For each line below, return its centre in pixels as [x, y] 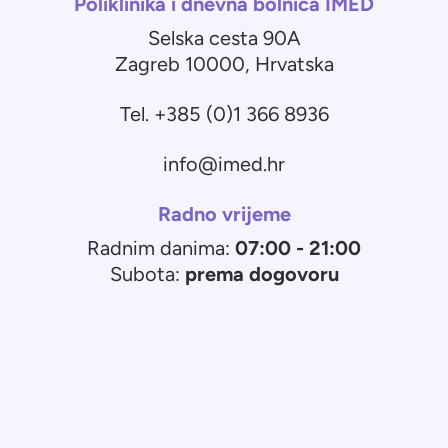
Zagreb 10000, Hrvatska [224, 64]
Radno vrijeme [224, 214]
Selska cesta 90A [224, 38]
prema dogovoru [259, 274]
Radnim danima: [158, 248]
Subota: [144, 274]
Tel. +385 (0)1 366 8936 [224, 114]
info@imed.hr [224, 164]
